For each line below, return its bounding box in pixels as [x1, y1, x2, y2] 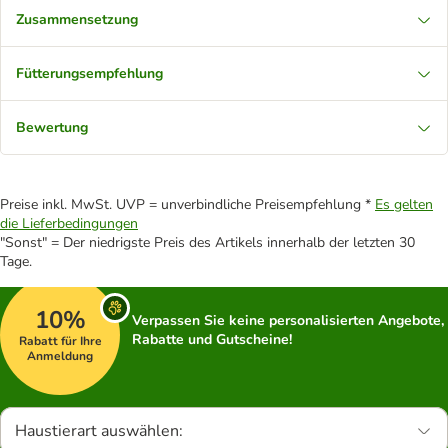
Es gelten [375, 195, 433, 214]
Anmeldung [27, 347, 93, 364]
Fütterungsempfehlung [16, 64, 163, 83]
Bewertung [16, 118, 88, 137]
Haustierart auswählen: [15, 420, 183, 442]
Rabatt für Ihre [18, 332, 102, 349]
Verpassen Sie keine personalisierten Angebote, [132, 311, 444, 330]
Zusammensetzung [16, 10, 138, 29]
